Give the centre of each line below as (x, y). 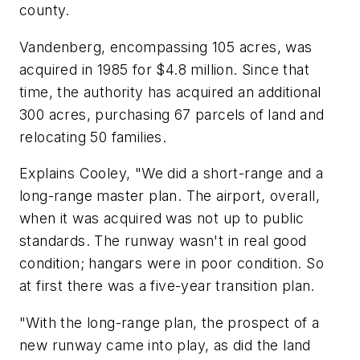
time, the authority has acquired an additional (170, 92)
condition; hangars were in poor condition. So (172, 264)
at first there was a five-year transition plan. (167, 286)
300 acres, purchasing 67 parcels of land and (172, 114)
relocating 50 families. (93, 137)
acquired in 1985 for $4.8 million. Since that (164, 69)
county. (45, 10)
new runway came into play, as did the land (165, 345)
